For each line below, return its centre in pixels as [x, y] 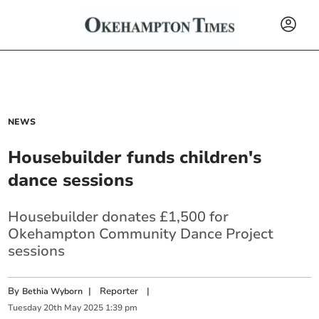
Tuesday [25, 308]
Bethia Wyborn [53, 291]
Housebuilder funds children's [135, 157]
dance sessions [71, 180]
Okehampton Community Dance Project [141, 234]
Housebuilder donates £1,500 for [119, 217]
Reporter [119, 291]
